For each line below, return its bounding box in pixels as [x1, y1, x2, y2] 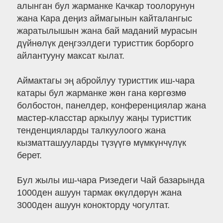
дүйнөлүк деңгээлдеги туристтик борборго [16, 38, 194, 49]
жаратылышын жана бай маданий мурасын [16, 26, 197, 36]
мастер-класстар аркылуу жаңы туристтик [16, 113, 191, 123]
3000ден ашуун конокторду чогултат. [16, 200, 170, 211]
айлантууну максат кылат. [16, 51, 124, 61]
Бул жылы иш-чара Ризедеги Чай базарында [16, 175, 205, 186]
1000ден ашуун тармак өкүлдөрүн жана [16, 188, 182, 198]
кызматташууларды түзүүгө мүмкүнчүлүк [16, 138, 186, 148]
